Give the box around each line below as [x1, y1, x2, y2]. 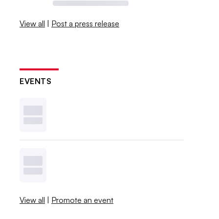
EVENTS [20, 76, 52, 86]
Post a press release [51, 18, 120, 28]
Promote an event [51, 195, 114, 205]
